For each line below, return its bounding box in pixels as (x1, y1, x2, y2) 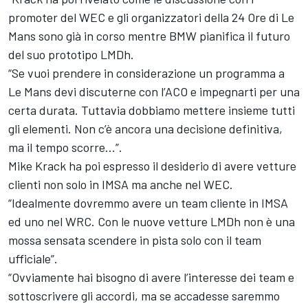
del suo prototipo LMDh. (8, 46, 134, 62)
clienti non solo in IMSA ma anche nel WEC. (8, 176, 233, 192)
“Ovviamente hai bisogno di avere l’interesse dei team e (8, 269, 294, 285)
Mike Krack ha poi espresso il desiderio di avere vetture (8, 157, 296, 173)
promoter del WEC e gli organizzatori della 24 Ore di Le (8, 9, 294, 25)
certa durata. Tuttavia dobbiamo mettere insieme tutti (8, 102, 295, 118)
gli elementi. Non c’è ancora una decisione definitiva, (8, 120, 283, 136)
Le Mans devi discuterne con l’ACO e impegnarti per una (8, 83, 300, 99)
